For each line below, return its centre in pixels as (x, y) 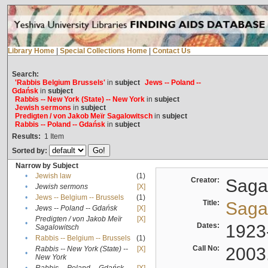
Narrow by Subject (47, 166)
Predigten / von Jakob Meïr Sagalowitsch (83, 116)
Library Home (31, 51)
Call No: (208, 249)
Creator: (207, 180)
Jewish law (53, 176)
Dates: (210, 226)
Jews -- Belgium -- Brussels (79, 198)
